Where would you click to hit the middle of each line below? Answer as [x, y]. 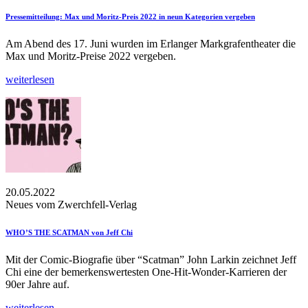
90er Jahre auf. [37, 284]
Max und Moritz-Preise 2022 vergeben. [91, 56]
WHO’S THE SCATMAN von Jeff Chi [69, 232]
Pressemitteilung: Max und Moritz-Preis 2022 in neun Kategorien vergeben [130, 16]
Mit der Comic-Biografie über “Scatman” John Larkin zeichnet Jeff [151, 259]
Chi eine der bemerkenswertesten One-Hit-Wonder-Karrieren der [146, 272]
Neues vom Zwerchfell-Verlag [71, 204]
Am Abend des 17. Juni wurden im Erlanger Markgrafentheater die [151, 43]
